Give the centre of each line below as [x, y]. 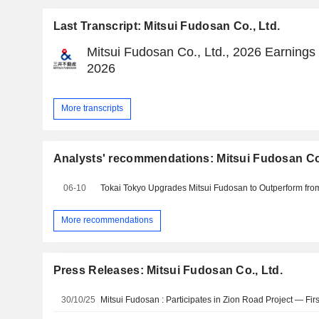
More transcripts [92, 109]
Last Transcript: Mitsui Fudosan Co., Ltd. [167, 26]
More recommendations [107, 220]
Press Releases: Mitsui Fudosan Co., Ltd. [168, 270]
